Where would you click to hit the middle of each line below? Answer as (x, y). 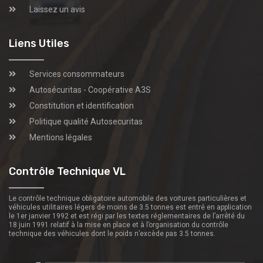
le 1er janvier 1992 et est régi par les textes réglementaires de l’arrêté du (127, 216)
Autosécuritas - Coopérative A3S (90, 90)
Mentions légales (61, 137)
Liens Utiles (39, 43)
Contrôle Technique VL (67, 171)
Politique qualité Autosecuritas (86, 121)
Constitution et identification (82, 105)
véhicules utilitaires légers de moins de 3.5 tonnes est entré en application (130, 207)
